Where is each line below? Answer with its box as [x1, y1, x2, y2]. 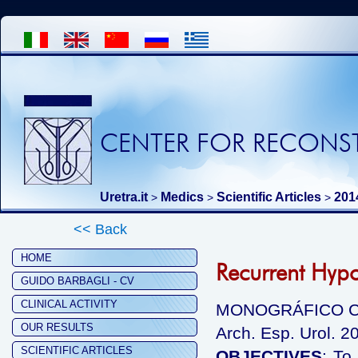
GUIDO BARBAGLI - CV [21, 275, 134, 287]
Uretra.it [100, 190, 148, 204]
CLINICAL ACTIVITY [21, 298, 117, 310]
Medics [161, 190, 204, 204]
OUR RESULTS [21, 321, 93, 333]
